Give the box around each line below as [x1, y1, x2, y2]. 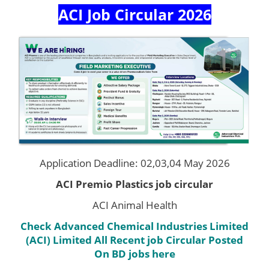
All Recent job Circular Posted [94, 232, 243, 247]
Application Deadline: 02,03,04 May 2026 [39, 156, 230, 170]
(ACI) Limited [26, 232, 92, 247]
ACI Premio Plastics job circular [56, 177, 213, 191]
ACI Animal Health [92, 198, 177, 212]
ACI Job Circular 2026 [58, 4, 211, 25]
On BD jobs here [94, 246, 175, 261]
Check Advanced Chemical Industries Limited [20, 219, 249, 233]
